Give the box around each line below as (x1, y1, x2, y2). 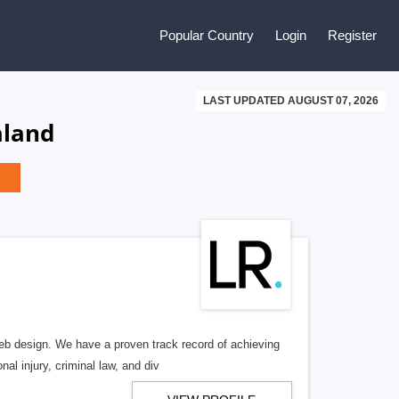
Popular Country (159, 28, 254, 43)
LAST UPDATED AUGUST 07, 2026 (203, 94, 379, 107)
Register (328, 28, 377, 43)
